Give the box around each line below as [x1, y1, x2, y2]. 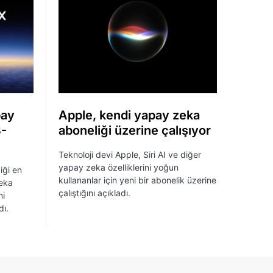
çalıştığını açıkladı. [58, 188, 130, 199]
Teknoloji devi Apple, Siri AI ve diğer [58, 149, 201, 160]
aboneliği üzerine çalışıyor [58, 123, 211, 138]
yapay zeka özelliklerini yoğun [58, 162, 179, 173]
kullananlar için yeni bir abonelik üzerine [58, 175, 216, 186]
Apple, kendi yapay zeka [58, 108, 200, 123]
